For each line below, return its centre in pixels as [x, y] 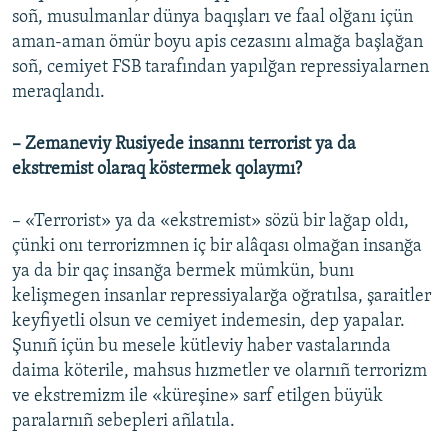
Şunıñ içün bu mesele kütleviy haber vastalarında [201, 347]
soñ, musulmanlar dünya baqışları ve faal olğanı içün [212, 18]
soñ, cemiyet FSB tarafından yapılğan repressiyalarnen [220, 68]
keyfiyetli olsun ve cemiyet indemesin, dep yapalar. [208, 322]
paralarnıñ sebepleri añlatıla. [123, 422]
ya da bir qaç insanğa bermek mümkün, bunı [183, 272]
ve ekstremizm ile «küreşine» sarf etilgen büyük [197, 397]
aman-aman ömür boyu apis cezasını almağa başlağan [217, 43]
